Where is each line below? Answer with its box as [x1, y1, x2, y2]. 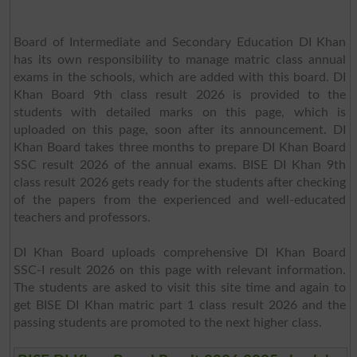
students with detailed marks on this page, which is [13, 105, 347, 119]
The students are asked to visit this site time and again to [13, 280, 347, 294]
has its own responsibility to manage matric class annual [13, 53, 347, 66]
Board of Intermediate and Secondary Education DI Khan [13, 35, 347, 49]
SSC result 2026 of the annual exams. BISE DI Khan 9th [13, 158, 347, 171]
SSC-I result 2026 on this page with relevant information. [13, 263, 347, 277]
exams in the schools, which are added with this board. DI [13, 70, 347, 84]
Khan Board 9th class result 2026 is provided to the [13, 88, 347, 101]
